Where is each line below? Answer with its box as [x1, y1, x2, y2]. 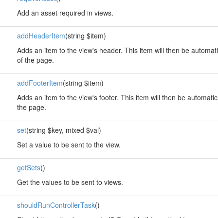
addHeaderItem [17, 31, 65, 40]
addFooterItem [17, 78, 63, 88]
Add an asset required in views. [17, 8, 113, 18]
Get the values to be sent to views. [17, 177, 123, 187]
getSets [17, 163, 40, 172]
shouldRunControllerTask [17, 200, 95, 210]
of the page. [17, 55, 54, 65]
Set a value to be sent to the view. [17, 140, 121, 149]
